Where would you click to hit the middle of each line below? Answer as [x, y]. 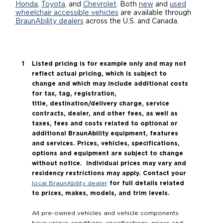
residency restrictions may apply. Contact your [109, 173]
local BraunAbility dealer [69, 183]
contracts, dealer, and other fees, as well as [105, 113]
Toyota [53, 5]
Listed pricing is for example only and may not [109, 64]
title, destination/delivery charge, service [100, 104]
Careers [35, 17]
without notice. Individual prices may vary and [109, 163]
